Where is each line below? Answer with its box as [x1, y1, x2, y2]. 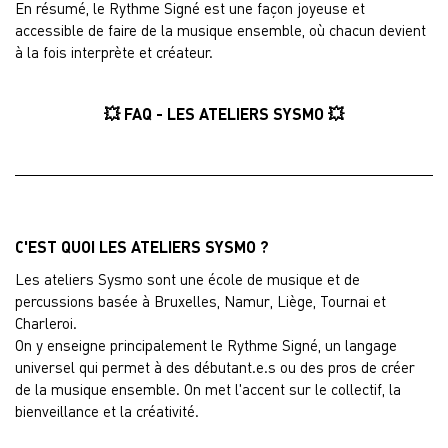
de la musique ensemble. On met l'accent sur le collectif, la [15, 380, 401, 398]
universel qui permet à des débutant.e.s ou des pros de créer [15, 358, 415, 376]
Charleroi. [15, 314, 77, 332]
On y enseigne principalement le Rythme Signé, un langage [15, 336, 397, 354]
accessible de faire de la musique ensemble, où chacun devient [15, 21, 426, 39]
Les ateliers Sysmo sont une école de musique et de [15, 270, 360, 288]
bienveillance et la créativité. [15, 402, 199, 420]
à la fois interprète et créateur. [15, 43, 213, 61]
